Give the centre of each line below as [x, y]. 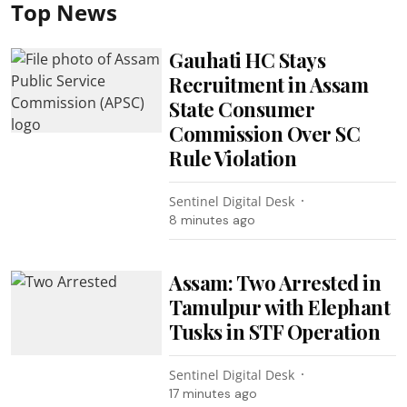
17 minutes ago [213, 393]
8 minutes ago [213, 219]
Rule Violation [233, 158]
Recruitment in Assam [269, 84]
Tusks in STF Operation [275, 331]
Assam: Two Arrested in [275, 282]
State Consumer [242, 109]
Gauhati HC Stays [248, 60]
